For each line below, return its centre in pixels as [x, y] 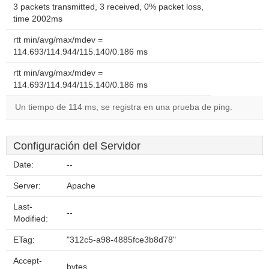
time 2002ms [38, 19]
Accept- [28, 261]
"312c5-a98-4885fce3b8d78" [121, 240]
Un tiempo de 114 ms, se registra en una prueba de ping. [124, 107]
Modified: [31, 219]
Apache [81, 186]
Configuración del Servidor [77, 146]
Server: [27, 186]
